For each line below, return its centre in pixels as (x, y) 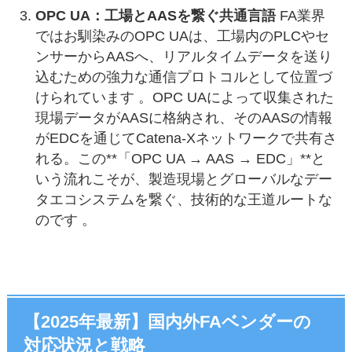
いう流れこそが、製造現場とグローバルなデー (183, 179)
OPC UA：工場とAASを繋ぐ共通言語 (155, 15)
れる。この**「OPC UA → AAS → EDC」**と (180, 158)
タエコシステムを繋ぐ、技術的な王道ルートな (183, 199)
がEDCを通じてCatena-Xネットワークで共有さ (186, 138)
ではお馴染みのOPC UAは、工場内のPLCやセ (182, 36)
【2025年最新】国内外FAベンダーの (168, 322)
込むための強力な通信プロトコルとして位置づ (183, 77)
